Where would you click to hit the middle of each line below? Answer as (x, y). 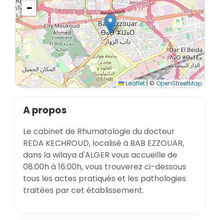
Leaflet (135, 83)
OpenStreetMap (179, 83)
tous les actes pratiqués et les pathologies (105, 179)
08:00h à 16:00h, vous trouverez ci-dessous (105, 167)
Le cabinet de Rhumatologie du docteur (99, 131)
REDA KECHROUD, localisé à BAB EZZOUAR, (104, 143)
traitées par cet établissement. (83, 190)
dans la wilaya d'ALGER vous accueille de (100, 155)
